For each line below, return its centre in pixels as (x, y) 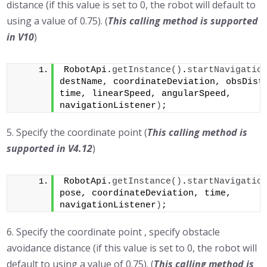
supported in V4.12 (50, 148)
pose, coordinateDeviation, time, (146, 193)
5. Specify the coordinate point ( (77, 132)
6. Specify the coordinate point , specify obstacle (114, 232)
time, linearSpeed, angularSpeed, (146, 94)
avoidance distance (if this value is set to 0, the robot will (132, 248)
